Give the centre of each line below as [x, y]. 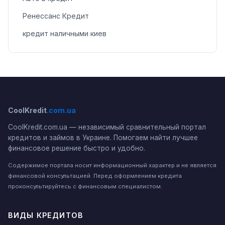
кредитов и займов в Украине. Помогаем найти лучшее [103, 138]
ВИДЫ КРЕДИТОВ [46, 215]
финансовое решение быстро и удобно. [77, 148]
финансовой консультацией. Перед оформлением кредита [95, 176]
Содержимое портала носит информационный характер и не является [112, 165]
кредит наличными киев [65, 33]
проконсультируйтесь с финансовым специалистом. [85, 187]
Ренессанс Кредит [56, 16]
